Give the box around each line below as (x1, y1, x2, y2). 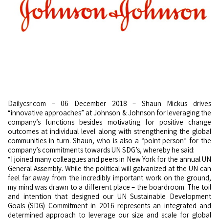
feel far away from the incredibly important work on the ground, (8, 173, 211, 182)
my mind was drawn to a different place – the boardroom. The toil (8, 182, 211, 192)
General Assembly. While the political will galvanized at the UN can (8, 163, 211, 173)
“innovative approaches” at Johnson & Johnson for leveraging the (8, 108, 211, 117)
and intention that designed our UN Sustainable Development (8, 191, 211, 201)
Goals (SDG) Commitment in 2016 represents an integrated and (8, 200, 211, 210)
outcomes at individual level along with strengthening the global (8, 126, 211, 136)
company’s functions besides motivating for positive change (8, 117, 211, 127)
